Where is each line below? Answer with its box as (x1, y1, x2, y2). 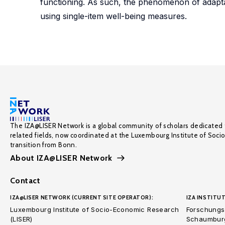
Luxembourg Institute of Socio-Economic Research (10, 205, 179, 213)
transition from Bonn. (10, 141, 77, 149)
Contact (10, 176, 41, 185)
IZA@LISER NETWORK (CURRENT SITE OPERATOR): (10, 194, 154, 201)
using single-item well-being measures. (40, 11, 187, 21)
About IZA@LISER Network (10, 153, 113, 163)
